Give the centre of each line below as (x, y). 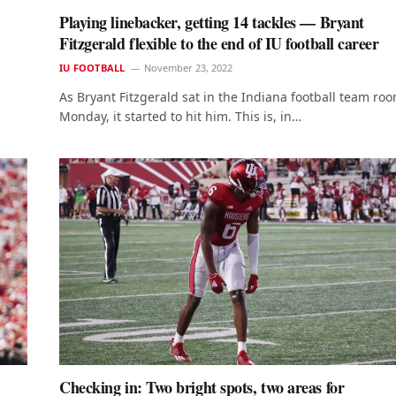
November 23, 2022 (189, 67)
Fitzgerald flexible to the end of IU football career (219, 43)
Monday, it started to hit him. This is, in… (180, 116)
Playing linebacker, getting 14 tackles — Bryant (212, 22)
